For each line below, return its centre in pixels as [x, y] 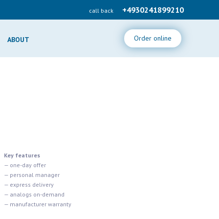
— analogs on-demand [34, 194]
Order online [153, 38]
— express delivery [29, 185]
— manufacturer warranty [38, 204]
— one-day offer [25, 165]
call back [101, 11]
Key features [22, 155]
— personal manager [32, 175]
